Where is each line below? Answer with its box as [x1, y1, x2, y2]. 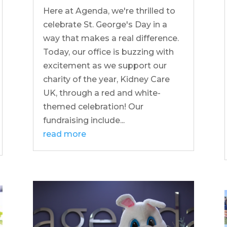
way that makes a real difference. [43, 33, 179, 44]
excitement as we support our [43, 61, 167, 71]
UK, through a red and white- [43, 88, 161, 98]
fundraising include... [43, 116, 125, 126]
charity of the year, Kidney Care [43, 74, 170, 85]
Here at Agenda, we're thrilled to [43, 6, 175, 16]
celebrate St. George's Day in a [43, 20, 167, 30]
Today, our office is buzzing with [43, 47, 174, 57]
